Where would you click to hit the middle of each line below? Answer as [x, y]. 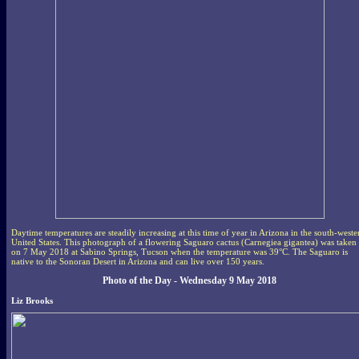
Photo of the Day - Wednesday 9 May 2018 [190, 281]
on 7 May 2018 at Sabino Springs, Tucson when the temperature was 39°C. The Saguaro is [179, 252]
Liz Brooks [32, 301]
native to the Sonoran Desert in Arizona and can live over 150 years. [138, 262]
